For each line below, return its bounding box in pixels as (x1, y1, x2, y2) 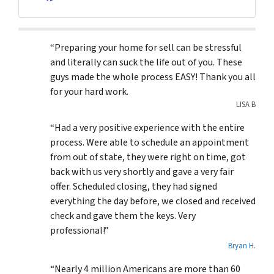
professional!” (50, 224, 109, 238)
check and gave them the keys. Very (50, 209, 196, 223)
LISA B (236, 99, 256, 111)
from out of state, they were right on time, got (50, 150, 246, 165)
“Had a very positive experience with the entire (50, 121, 245, 135)
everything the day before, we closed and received (50, 194, 256, 209)
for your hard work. (50, 85, 128, 99)
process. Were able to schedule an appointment (50, 136, 249, 150)
